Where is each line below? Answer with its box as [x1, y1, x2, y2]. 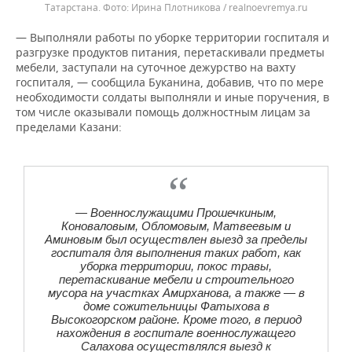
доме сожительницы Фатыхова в [82, 299, 269, 313]
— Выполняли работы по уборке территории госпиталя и [16, 30, 329, 45]
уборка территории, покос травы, [80, 259, 272, 273]
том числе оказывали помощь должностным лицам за [16, 104, 310, 119]
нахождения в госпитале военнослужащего [57, 326, 295, 339]
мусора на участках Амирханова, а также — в [47, 286, 305, 299]
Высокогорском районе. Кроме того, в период [50, 313, 302, 326]
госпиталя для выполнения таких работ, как [51, 246, 301, 259]
